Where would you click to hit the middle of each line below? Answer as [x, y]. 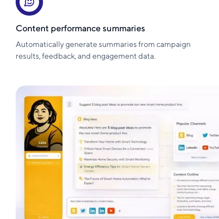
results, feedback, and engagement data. [86, 56]
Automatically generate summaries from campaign [103, 44]
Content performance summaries [80, 28]
